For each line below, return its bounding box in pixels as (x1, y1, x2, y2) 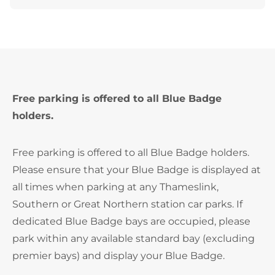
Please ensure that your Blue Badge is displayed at (12, 164, 261, 176)
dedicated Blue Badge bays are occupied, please (12, 215, 250, 227)
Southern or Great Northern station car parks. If (12, 198, 242, 210)
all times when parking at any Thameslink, (12, 181, 219, 193)
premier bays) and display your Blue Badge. (12, 250, 225, 261)
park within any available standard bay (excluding (12, 233, 255, 244)
